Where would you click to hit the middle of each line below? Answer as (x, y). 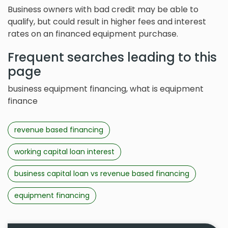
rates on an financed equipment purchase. (93, 34)
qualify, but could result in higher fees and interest (107, 22)
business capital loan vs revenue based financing (102, 174)
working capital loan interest (64, 152)
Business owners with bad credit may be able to (103, 10)
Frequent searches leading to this (112, 58)
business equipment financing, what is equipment (106, 89)
